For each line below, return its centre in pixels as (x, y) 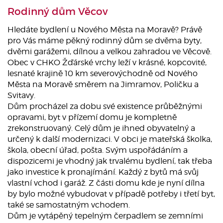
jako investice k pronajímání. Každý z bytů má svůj (103, 172)
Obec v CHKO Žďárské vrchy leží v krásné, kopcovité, (107, 62)
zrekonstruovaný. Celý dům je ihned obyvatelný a (101, 128)
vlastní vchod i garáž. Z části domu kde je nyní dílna (106, 183)
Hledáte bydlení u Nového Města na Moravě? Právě (105, 29)
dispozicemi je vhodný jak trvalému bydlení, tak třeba (110, 161)
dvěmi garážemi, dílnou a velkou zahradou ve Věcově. (110, 51)
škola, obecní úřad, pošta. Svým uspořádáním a (98, 150)
